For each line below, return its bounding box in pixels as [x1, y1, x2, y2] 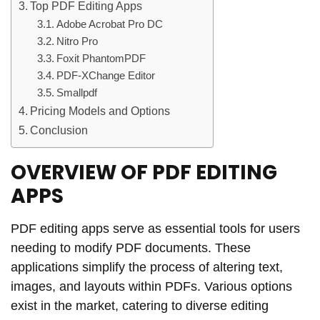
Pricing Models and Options [30, 104, 171, 118]
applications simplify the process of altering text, [11, 260, 283, 275]
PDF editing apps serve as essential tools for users [11, 221, 300, 236]
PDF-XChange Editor [56, 70, 155, 82]
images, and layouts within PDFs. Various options [11, 279, 292, 294]
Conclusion [30, 124, 89, 137]
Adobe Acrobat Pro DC [56, 19, 163, 31]
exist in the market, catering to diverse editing [11, 299, 269, 314]
